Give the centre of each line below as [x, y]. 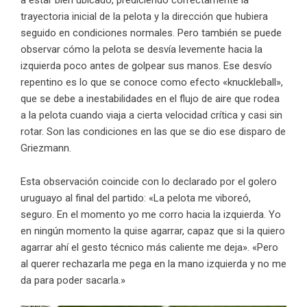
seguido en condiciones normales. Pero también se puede [151, 33]
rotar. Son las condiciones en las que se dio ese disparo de [153, 132]
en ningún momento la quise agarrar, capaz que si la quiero [153, 231]
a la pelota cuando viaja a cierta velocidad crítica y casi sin [151, 115]
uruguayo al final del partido [82, 198]
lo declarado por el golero [219, 182]
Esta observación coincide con [91, 182]
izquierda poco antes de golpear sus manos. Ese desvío [146, 66]
